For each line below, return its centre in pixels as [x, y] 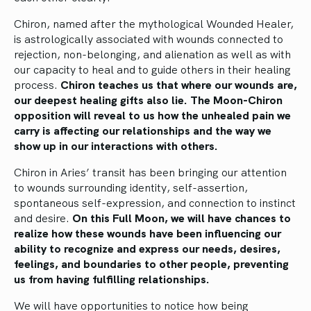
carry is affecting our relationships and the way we [143, 129]
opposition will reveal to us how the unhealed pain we [152, 114]
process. [37, 84]
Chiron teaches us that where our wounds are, [179, 84]
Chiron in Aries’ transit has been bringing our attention [150, 171]
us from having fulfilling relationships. [112, 278]
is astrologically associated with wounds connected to [149, 38]
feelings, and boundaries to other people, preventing [151, 263]
